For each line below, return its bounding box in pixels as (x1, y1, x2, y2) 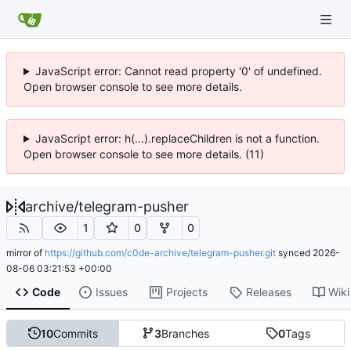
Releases (245, 285, 291, 299)
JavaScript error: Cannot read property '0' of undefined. (34, 64, 322, 78)
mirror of (6, 246, 45, 259)
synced (276, 246, 313, 259)
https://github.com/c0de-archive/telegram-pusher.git (45, 246, 276, 259)
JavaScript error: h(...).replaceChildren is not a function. (34, 132, 320, 145)
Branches (161, 326, 209, 340)
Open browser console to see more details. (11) (24, 147, 264, 161)
